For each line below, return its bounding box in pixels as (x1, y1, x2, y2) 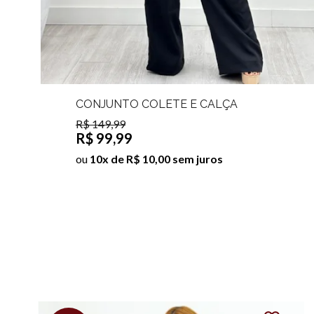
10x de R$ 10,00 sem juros (89, 151, 223, 165)
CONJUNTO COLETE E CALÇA (75, 97, 238, 111)
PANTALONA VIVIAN (75, 109, 185, 123)
